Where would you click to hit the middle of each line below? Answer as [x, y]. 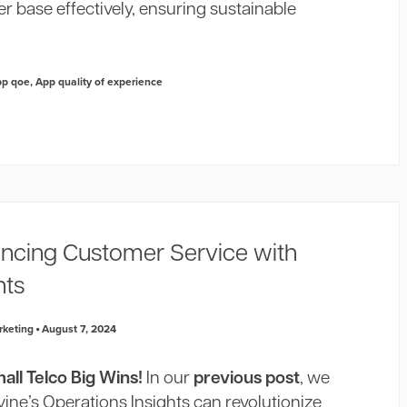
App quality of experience [99, 81]
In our [169, 379]
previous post [247, 379]
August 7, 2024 [78, 328]
